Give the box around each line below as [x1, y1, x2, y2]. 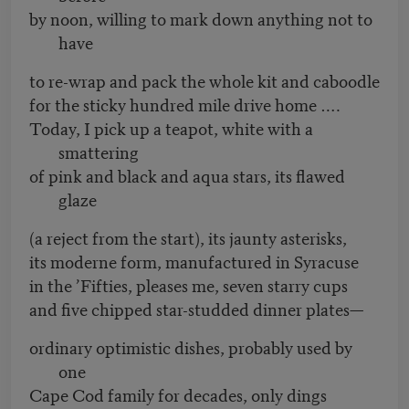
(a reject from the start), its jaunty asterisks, [29, 225, 347, 250]
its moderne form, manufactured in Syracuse [29, 248, 359, 274]
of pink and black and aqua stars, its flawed [29, 163, 345, 188]
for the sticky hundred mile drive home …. [29, 91, 341, 117]
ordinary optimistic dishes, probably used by [29, 334, 352, 360]
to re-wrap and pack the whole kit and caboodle [29, 68, 380, 93]
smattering [58, 139, 139, 164]
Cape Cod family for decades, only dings [29, 382, 327, 407]
